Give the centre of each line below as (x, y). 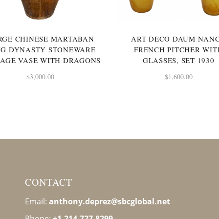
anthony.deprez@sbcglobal (101, 202)
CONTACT (48, 182)
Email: (37, 202)
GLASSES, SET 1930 (178, 60)
